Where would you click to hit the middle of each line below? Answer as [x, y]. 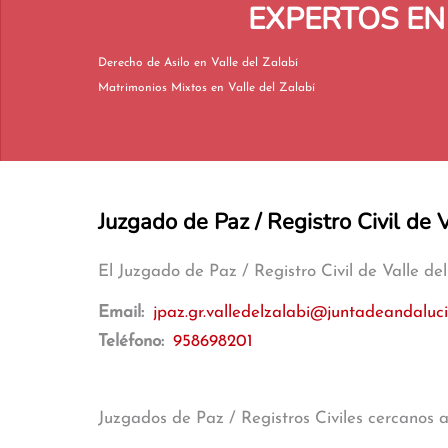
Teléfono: [133, 341]
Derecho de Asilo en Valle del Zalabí [246, 63]
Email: [123, 312]
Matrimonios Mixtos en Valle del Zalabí [263, 88]
